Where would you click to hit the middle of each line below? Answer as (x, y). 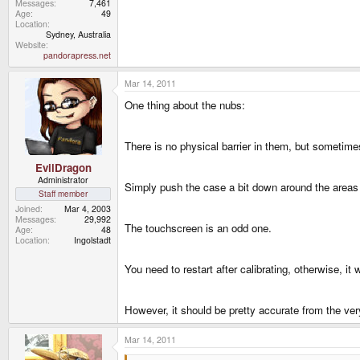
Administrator (63, 179)
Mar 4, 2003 (88, 208)
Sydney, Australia (78, 35)
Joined (28, 208)
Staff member (63, 193)
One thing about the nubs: (185, 105)
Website (31, 45)
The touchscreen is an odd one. (198, 228)
